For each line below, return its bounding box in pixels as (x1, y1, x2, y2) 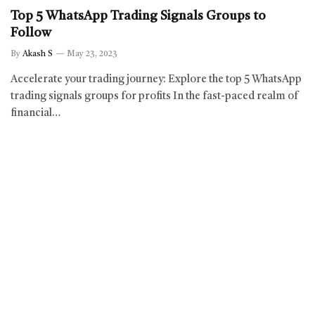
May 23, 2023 (67, 49, 117, 58)
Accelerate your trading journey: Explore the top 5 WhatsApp (11, 74, 302, 85)
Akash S (22, 49, 53, 58)
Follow (11, 26, 51, 39)
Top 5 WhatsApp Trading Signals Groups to (11, 9, 266, 22)
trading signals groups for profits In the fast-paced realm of (11, 91, 299, 102)
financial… (11, 108, 60, 119)
